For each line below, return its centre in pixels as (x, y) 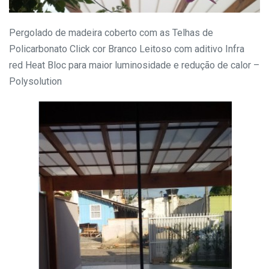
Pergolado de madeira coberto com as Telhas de (111, 32)
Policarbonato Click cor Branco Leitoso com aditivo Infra (127, 49)
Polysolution (35, 81)
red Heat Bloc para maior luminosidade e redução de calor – (134, 65)
